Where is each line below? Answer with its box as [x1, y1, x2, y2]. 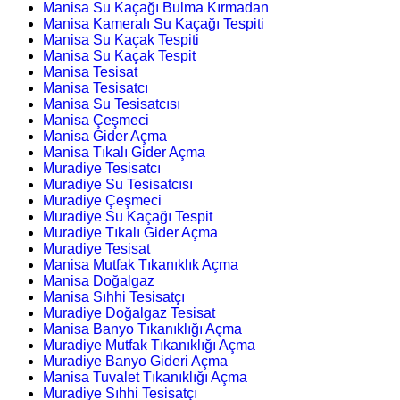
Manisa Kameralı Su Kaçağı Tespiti [43, 15, 264, 31]
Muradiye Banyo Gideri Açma [43, 353, 228, 369]
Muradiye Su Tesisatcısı [43, 176, 193, 192]
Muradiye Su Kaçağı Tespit [43, 208, 212, 224]
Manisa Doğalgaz [43, 272, 154, 288]
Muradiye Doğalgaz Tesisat [43, 304, 215, 321]
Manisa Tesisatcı [43, 79, 148, 96]
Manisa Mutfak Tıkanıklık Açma [43, 256, 238, 272]
